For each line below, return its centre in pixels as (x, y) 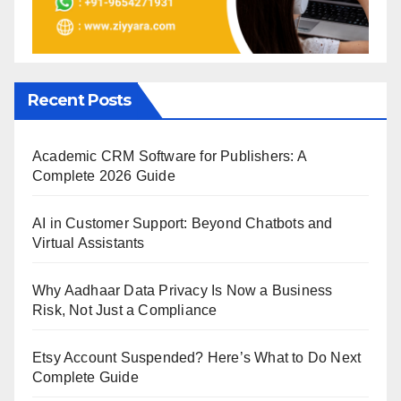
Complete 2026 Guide (104, 176)
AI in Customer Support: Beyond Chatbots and (183, 224)
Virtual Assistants (89, 243)
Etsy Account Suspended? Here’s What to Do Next (197, 358)
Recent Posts (80, 101)
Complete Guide (85, 378)
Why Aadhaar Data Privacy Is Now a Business (183, 291)
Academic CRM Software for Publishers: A (169, 157)
